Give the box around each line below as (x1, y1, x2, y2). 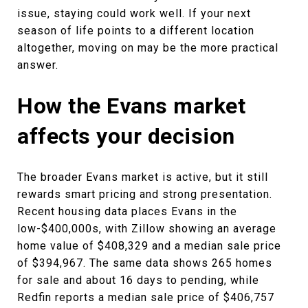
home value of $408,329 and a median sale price (17, 239, 281, 252)
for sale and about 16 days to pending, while (17, 273, 259, 287)
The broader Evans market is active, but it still (17, 170, 268, 184)
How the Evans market (17, 92, 245, 119)
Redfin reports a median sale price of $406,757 (17, 290, 274, 304)
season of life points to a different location (17, 23, 254, 37)
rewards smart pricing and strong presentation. (17, 187, 272, 201)
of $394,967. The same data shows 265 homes (17, 256, 272, 269)
